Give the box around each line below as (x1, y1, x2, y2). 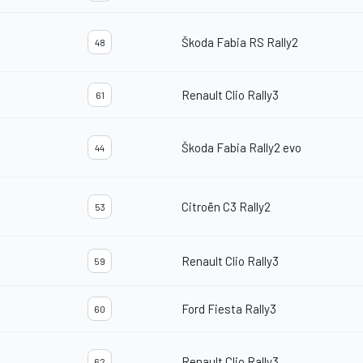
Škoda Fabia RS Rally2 (181, 35, 298, 50)
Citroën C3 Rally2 (181, 199, 271, 215)
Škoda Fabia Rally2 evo (181, 140, 301, 156)
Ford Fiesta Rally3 (181, 301, 276, 317)
